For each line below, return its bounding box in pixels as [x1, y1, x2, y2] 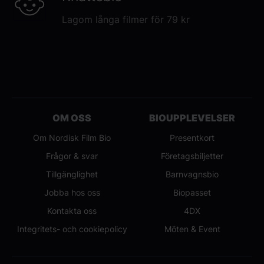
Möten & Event [164, 224, 220, 235]
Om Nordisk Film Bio [33, 133, 111, 143]
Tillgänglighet [46, 169, 98, 180]
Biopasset [173, 187, 211, 198]
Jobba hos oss [44, 187, 100, 198]
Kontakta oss [47, 206, 97, 216]
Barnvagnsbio [166, 169, 219, 180]
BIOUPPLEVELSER [149, 112, 235, 124]
